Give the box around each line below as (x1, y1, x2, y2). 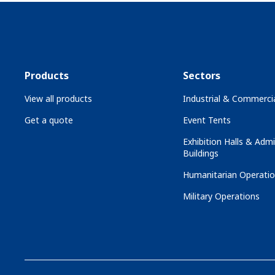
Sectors (182, 69, 220, 82)
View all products (25, 93, 92, 104)
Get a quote (25, 114, 73, 126)
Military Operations (182, 190, 260, 202)
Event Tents (182, 114, 231, 126)
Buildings (182, 147, 219, 159)
